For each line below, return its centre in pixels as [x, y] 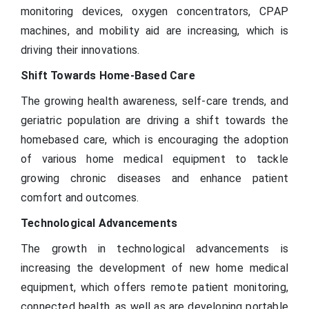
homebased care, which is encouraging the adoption [154, 140]
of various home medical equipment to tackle [154, 159]
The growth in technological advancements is [154, 249]
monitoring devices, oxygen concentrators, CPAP [154, 12]
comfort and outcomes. [80, 198]
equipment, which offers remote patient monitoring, [154, 288]
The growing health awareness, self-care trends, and [154, 101]
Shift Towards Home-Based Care [108, 76]
